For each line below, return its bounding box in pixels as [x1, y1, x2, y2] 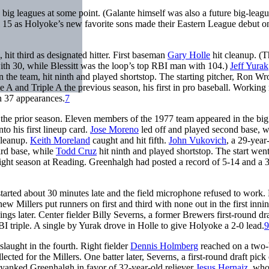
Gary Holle [168, 49, 210, 60]
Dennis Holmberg [130, 240, 198, 251]
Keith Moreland [30, 134, 90, 145]
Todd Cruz [56, 145, 97, 156]
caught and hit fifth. [90, 134, 169, 145]
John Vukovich [169, 134, 226, 145]
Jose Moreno [90, 124, 139, 134]
